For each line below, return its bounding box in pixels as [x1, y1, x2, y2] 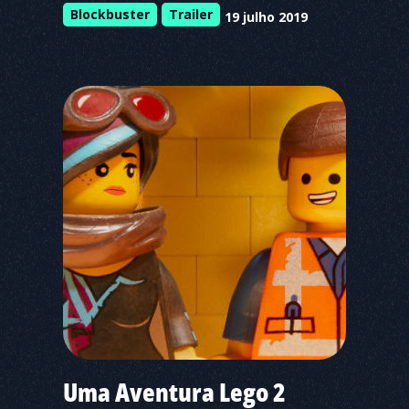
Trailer [169, 5, 213, 23]
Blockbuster [70, 5, 150, 23]
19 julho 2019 [225, 7, 308, 26]
